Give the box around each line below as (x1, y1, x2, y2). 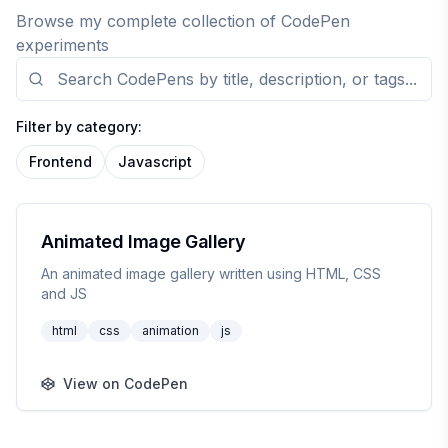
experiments (16, 35, 109, 55)
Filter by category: (16, 118, 142, 135)
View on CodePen (63, 375, 188, 392)
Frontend (29, 153, 92, 170)
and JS (41, 285, 87, 302)
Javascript (118, 153, 192, 170)
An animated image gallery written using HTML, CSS (41, 265, 381, 282)
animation (142, 323, 199, 338)
